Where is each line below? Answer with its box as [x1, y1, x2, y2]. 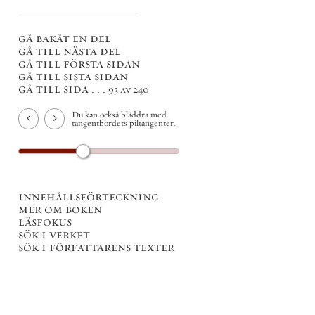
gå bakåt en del [18, 30, 111, 46]
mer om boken [18, 200, 102, 217]
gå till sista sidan [18, 68, 128, 84]
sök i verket [18, 226, 90, 242]
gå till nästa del [18, 43, 121, 59]
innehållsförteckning [18, 188, 159, 204]
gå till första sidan [18, 56, 140, 72]
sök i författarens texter [18, 238, 174, 255]
